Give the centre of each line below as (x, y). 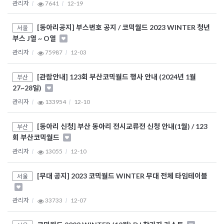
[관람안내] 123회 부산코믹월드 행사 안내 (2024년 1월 (116, 77)
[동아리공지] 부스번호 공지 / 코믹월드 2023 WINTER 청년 (123, 27)
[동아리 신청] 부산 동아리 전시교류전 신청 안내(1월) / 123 (122, 126)
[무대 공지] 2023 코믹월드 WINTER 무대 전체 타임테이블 (122, 176)
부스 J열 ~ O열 (35, 38)
